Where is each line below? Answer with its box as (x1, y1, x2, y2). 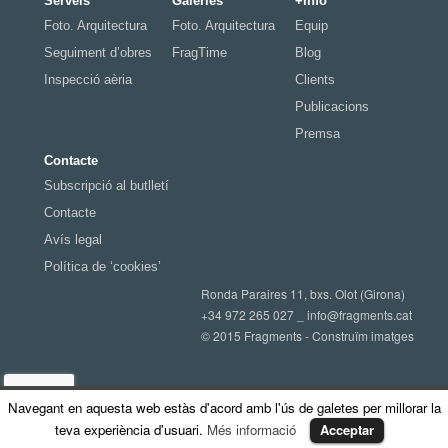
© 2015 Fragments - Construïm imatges (201, 326, 415, 344)
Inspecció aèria (43, 71, 132, 87)
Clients (294, 71, 335, 87)
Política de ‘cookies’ (43, 258, 161, 274)
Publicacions (294, 98, 369, 114)
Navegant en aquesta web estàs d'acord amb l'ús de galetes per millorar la (7, 398, 441, 417)
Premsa (294, 125, 340, 141)
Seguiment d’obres (43, 44, 152, 60)
